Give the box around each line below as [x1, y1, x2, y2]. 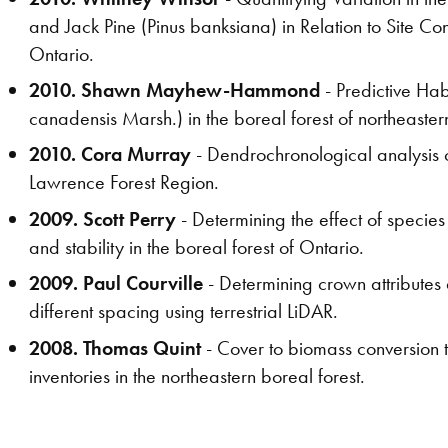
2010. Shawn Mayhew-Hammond [29, 76, 321, 103]
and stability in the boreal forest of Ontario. [29, 233, 365, 260]
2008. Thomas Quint [29, 334, 202, 361]
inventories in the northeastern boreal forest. [29, 362, 366, 389]
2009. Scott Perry [29, 205, 177, 232]
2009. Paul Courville [29, 270, 204, 297]
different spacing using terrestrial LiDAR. [29, 298, 339, 325]
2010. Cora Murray [29, 141, 192, 168]
